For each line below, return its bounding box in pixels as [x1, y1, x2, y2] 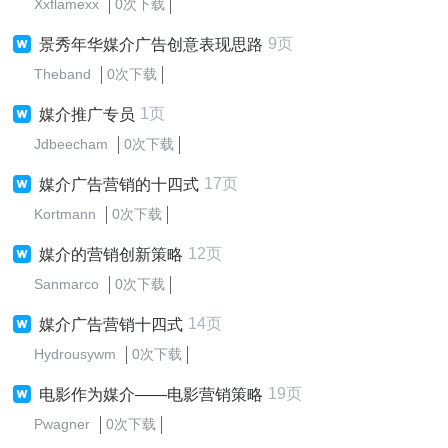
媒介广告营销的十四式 [39, 176, 199, 193]
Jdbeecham [34, 136, 108, 152]
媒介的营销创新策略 [39, 246, 183, 263]
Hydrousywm [34, 346, 116, 362]
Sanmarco [34, 276, 99, 292]
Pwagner [34, 416, 90, 432]
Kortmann [34, 206, 96, 222]
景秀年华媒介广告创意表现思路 [39, 36, 263, 53]
